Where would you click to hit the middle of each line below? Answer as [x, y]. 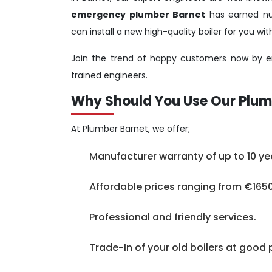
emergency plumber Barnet [138, 14]
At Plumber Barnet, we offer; [131, 128]
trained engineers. [109, 75]
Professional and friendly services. [173, 217]
